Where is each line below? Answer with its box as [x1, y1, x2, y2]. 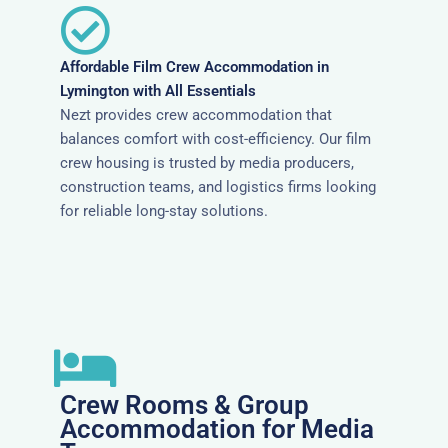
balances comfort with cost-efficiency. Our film [60, 130, 371, 149]
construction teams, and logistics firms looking [60, 178, 376, 197]
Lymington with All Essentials [60, 82, 256, 101]
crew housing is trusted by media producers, [60, 154, 354, 173]
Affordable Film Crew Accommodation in [60, 58, 329, 77]
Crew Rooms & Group [60, 390, 309, 421]
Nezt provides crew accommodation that [60, 106, 332, 125]
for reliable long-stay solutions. [60, 202, 268, 221]
